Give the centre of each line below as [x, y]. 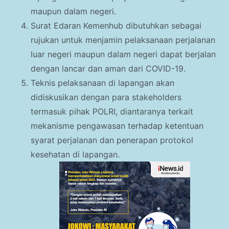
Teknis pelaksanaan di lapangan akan [102, 83]
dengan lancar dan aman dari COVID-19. [108, 69]
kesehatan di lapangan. [75, 155]
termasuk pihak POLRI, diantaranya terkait [112, 112]
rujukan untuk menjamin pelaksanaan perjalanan [123, 40]
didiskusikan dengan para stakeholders [106, 97]
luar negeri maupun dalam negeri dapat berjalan [123, 54]
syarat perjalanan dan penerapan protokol [112, 140]
